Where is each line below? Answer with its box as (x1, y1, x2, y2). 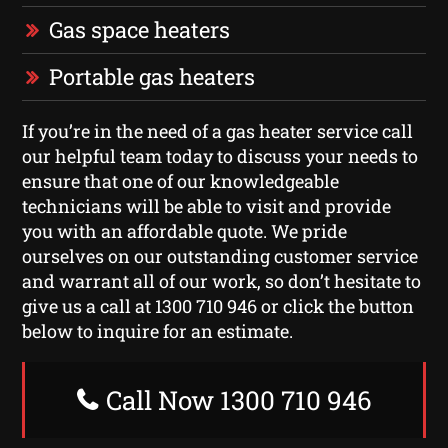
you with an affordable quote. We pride (22, 218, 348, 243)
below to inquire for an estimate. (22, 318, 294, 343)
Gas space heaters (49, 14, 231, 44)
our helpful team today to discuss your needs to (22, 143, 419, 168)
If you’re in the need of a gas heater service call (22, 118, 414, 143)
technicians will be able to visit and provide (22, 193, 392, 218)
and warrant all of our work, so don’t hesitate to (22, 268, 422, 293)
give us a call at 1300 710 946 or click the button (22, 293, 415, 318)
